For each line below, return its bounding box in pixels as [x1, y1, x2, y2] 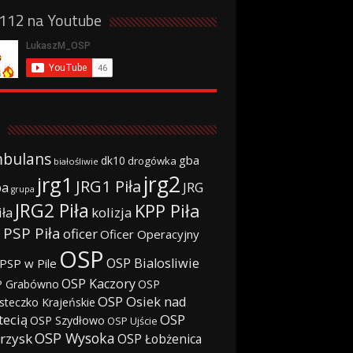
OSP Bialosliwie [106, 254, 199, 272]
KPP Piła [134, 199, 200, 222]
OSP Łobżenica [117, 329, 202, 347]
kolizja [91, 203, 132, 221]
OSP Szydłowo [29, 312, 105, 328]
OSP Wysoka [34, 328, 115, 347]
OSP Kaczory [61, 274, 136, 292]
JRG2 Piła [14, 198, 89, 223]
